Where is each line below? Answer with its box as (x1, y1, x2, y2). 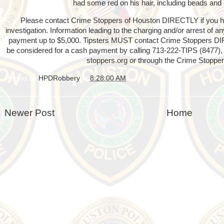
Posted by (5, 74, 38, 82)
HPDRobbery (38, 74, 80, 82)
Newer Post (4, 107, 54, 118)
